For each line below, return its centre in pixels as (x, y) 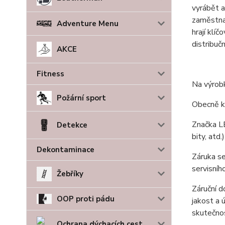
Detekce (72, 125)
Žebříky (70, 174)
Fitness (50, 74)
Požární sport (81, 98)
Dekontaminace (66, 150)
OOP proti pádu (86, 199)
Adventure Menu (88, 24)
